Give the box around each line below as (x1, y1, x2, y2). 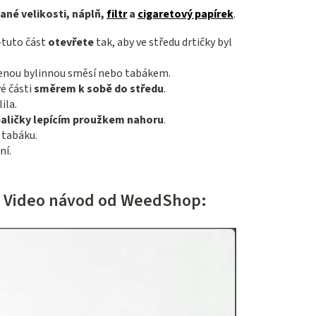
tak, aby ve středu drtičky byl (94, 35, 232, 51)
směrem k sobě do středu (34, 81, 164, 97)
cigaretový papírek (138, 6, 233, 23)
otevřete (46, 35, 94, 51)
